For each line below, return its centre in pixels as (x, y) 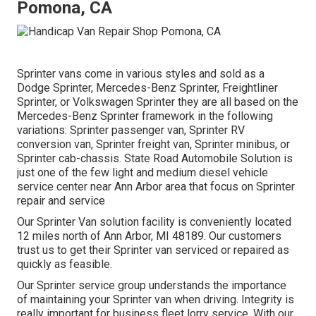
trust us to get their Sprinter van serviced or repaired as (153, 250)
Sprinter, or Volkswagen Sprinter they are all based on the (158, 102)
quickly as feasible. (65, 264)
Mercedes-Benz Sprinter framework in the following (145, 116)
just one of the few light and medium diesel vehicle (142, 172)
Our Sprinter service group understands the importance (152, 285)
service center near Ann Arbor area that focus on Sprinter (156, 186)
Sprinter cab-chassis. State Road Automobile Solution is (155, 158)
